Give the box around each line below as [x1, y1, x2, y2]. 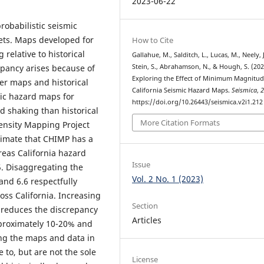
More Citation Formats [140, 117, 220, 128]
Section [132, 200, 159, 212]
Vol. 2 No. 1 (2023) [132, 173, 204, 185]
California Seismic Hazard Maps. [132, 85, 232, 94]
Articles [132, 214, 162, 226]
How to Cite [132, 34, 174, 45]
